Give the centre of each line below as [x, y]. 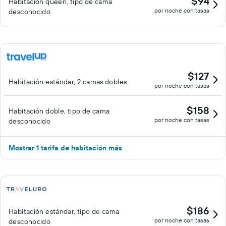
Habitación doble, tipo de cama [59, 111]
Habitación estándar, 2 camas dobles [68, 82]
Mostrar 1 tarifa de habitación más [65, 148]
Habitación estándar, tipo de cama [64, 211]
